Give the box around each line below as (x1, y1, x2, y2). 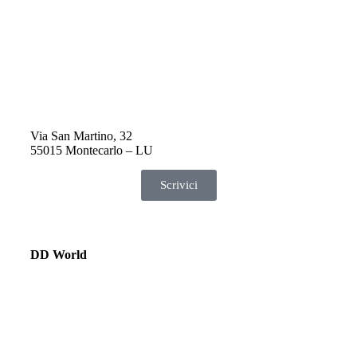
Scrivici (159, 178, 198, 191)
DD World (30, 248, 87, 261)
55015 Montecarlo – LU (30, 143, 153, 157)
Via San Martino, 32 (30, 129, 132, 143)
